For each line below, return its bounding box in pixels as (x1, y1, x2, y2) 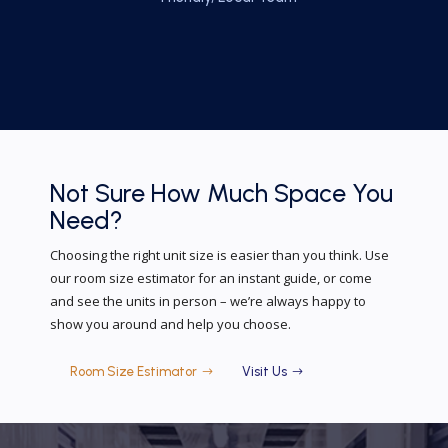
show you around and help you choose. (50, 315, 291, 333)
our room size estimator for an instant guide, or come (50, 269, 372, 287)
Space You (274, 178, 393, 208)
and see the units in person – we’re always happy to (50, 292, 366, 310)
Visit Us (242, 364, 288, 379)
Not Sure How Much (50, 178, 268, 208)
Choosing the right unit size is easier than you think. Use (50, 246, 389, 264)
